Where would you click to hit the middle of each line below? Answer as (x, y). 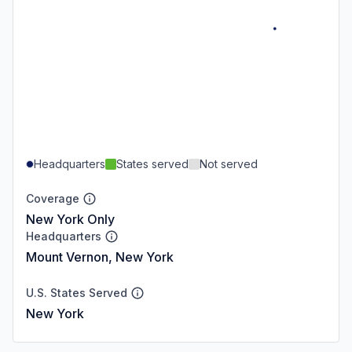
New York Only (70, 219)
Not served (229, 163)
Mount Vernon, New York (100, 257)
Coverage (53, 198)
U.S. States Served (77, 292)
